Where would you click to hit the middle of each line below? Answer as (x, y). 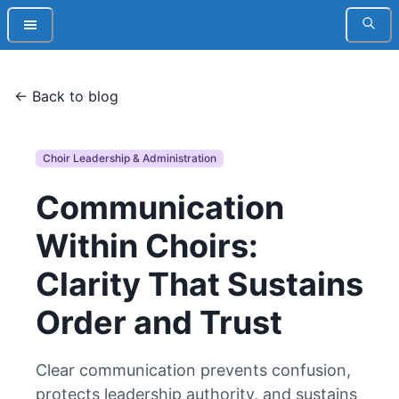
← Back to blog (66, 96)
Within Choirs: (147, 246)
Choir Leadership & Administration (130, 158)
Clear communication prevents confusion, (193, 370)
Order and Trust (159, 323)
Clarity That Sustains (199, 285)
